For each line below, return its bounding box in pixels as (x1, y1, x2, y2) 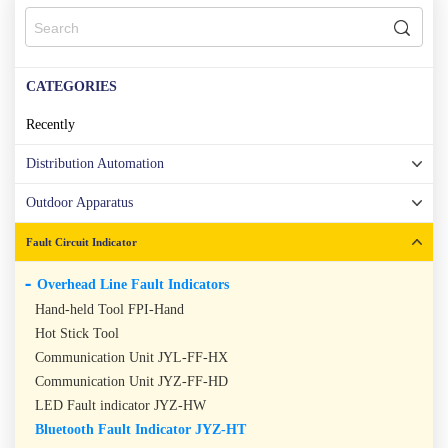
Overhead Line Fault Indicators (37, 277, 229, 293)
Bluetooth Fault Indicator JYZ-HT (34, 422, 246, 438)
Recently (26, 117, 76, 133)
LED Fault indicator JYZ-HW (34, 398, 206, 414)
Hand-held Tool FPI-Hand (34, 302, 184, 318)
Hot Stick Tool (34, 326, 119, 342)
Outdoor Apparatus (26, 195, 134, 211)
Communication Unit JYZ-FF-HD (34, 374, 228, 390)
